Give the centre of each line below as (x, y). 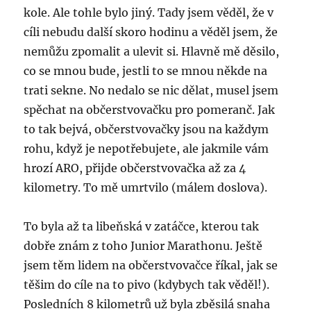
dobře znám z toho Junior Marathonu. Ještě (143, 245)
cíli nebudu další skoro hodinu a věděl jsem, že (151, 32)
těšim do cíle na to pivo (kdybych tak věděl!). (147, 284)
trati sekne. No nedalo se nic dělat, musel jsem (151, 90)
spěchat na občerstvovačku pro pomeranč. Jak (150, 109)
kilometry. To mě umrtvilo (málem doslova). (146, 187)
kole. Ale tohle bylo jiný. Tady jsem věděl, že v (149, 12)
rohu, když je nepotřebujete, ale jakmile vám (146, 148)
